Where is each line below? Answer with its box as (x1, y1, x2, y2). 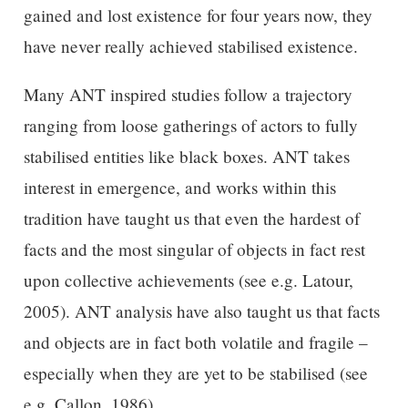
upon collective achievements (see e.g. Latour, (23, 269, 353, 292)
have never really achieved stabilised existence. (23, 34, 358, 57)
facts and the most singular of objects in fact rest (23, 238, 365, 261)
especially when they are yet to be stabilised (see (23, 362, 368, 385)
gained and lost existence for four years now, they (23, 3, 372, 26)
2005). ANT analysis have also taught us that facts (23, 300, 380, 323)
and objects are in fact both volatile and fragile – (23, 331, 368, 354)
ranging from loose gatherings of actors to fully (23, 114, 358, 138)
